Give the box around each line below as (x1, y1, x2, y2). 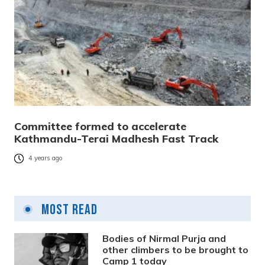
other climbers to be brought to (102, 244, 249, 256)
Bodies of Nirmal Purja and (102, 232, 227, 245)
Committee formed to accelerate (14, 119, 186, 134)
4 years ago (28, 154, 63, 163)
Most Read (38, 201, 98, 219)
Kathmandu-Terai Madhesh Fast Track (14, 132, 218, 146)
